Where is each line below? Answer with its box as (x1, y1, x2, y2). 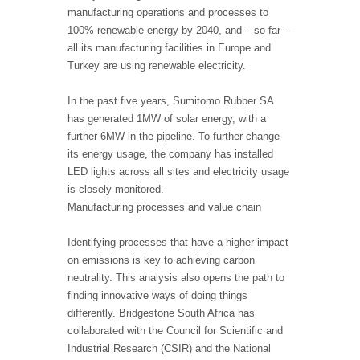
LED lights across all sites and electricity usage (67, 166, 289, 178)
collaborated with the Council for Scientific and (67, 325, 283, 337)
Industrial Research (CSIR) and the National (67, 342, 271, 355)
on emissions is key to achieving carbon (67, 254, 255, 267)
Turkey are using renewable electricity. (67, 59, 246, 72)
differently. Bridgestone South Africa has (67, 307, 255, 320)
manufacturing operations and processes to (67, 6, 268, 19)
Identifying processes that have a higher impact (67, 236, 288, 249)
